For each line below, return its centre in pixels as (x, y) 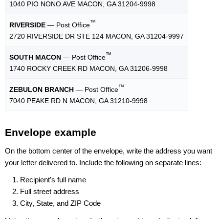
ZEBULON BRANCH (42, 90)
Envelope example (51, 132)
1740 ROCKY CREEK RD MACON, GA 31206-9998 (88, 69)
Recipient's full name (53, 180)
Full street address (50, 192)
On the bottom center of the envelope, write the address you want (109, 151)
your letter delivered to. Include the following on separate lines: (103, 163)
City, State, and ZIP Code (60, 203)
